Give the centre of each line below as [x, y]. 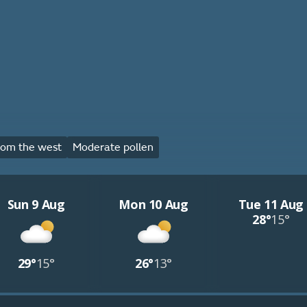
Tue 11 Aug [271, 204]
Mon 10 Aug [153, 204]
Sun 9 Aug [36, 204]
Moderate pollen [113, 147]
